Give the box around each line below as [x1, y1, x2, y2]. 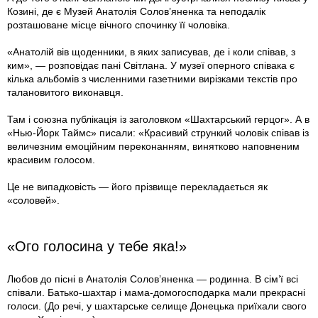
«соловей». [7, 194, 60, 207]
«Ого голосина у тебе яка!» [7, 238, 187, 255]
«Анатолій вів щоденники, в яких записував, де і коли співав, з [7, 46, 295, 58]
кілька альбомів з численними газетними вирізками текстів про [7, 73, 297, 85]
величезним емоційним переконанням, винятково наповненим [7, 141, 300, 153]
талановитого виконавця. [7, 87, 124, 99]
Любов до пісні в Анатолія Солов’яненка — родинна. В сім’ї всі [7, 273, 298, 285]
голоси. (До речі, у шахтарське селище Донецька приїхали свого [7, 300, 307, 312]
